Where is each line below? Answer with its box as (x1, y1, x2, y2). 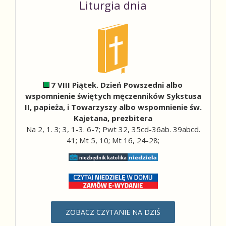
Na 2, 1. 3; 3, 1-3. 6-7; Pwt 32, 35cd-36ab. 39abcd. (26, 124, 200, 134)
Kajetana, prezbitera (74, 112, 152, 123)
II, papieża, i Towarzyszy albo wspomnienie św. (24, 101, 202, 112)
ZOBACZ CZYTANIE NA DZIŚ (66, 207, 160, 217)
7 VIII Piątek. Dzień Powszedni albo (51, 79, 183, 90)
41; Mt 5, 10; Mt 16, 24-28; (67, 135, 159, 145)
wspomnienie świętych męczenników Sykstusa (25, 90, 201, 101)
